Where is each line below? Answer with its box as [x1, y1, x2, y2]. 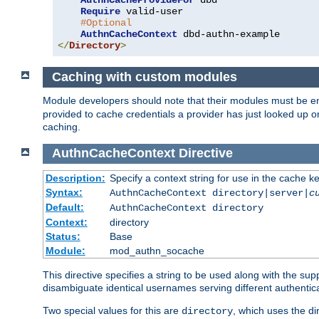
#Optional [80, 17, 132, 29]
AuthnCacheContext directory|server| [109, 187, 309, 199]
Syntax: [45, 187, 83, 199]
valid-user [120, 6, 183, 18]
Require [80, 6, 120, 18]
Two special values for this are [43, 305, 182, 317]
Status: [45, 231, 80, 243]
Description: [45, 172, 105, 184]
